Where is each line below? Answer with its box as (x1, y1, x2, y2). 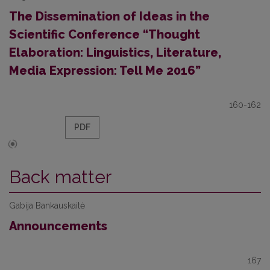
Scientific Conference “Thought (9, 27, 200, 42)
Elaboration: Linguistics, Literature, (9, 45, 221, 60)
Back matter (9, 166, 111, 187)
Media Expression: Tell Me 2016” (9, 63, 201, 78)
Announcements (9, 219, 107, 233)
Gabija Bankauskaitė (9, 201, 85, 210)
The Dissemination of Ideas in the (9, 9, 210, 24)
